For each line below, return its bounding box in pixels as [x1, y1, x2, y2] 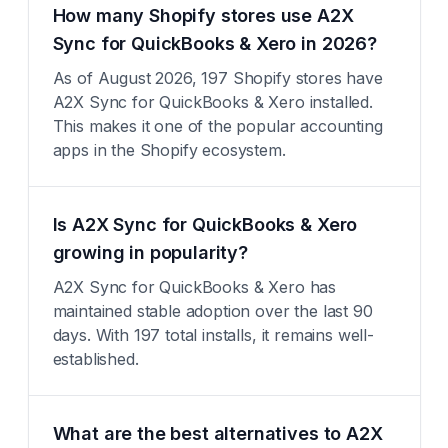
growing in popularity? [52, 242, 248, 263]
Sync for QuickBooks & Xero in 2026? [52, 33, 377, 54]
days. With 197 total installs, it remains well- [52, 325, 374, 345]
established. [52, 349, 139, 369]
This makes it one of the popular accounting [52, 116, 383, 136]
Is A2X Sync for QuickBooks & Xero [52, 214, 358, 235]
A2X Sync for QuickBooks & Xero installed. [52, 92, 373, 112]
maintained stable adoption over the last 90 [52, 301, 373, 321]
